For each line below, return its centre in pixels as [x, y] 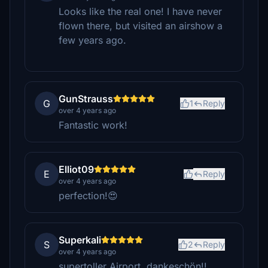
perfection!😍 [88, 196]
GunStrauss [86, 99]
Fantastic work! [93, 125]
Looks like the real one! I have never [140, 11]
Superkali [80, 240]
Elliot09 [76, 169]
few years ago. [92, 40]
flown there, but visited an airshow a [141, 26]
